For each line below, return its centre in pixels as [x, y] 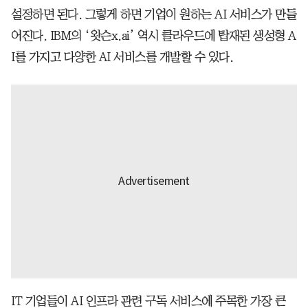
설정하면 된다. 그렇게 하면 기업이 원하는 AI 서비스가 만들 [154, 14]
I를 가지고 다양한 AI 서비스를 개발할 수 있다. [122, 57]
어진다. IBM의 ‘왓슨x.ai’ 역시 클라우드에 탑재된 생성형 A [154, 35]
